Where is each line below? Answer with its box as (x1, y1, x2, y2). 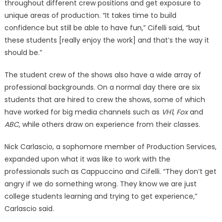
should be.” (4, 48, 42, 57)
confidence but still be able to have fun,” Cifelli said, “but (4, 23, 200, 33)
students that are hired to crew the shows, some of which (4, 95, 205, 105)
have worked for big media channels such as (4, 107, 162, 117)
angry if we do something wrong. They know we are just (4, 179, 197, 189)
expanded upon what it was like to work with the (4, 154, 170, 164)
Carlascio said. (4, 204, 56, 214)
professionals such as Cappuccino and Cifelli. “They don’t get (4, 166, 217, 176)
